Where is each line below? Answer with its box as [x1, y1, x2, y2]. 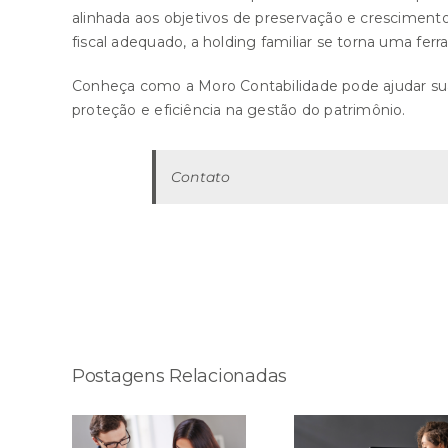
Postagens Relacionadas [72, 365, 288, 387]
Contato [171, 168, 231, 186]
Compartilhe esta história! [72, 263, 297, 285]
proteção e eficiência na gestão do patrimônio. [72, 101, 406, 119]
